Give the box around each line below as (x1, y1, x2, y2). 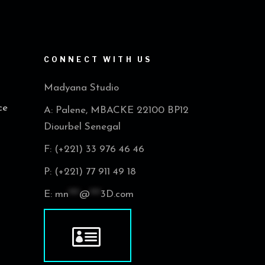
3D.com (100, 189, 134, 200)
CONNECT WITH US (43, 55, 153, 64)
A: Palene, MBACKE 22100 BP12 (43, 105, 189, 116)
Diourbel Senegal (43, 122, 121, 132)
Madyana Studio (43, 83, 119, 93)
